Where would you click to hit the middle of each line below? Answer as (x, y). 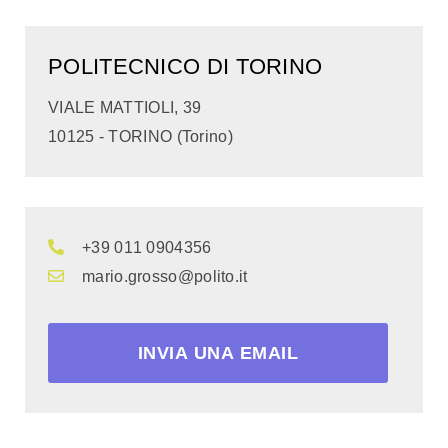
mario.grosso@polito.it (165, 276)
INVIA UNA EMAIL (218, 353)
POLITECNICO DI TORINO (185, 66)
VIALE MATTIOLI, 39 (125, 107)
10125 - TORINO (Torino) (140, 136)
